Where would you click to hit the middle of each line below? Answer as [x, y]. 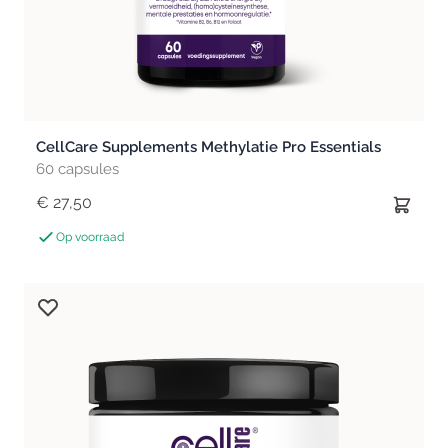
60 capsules [77, 169]
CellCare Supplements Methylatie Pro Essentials [208, 147]
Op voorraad [90, 237]
